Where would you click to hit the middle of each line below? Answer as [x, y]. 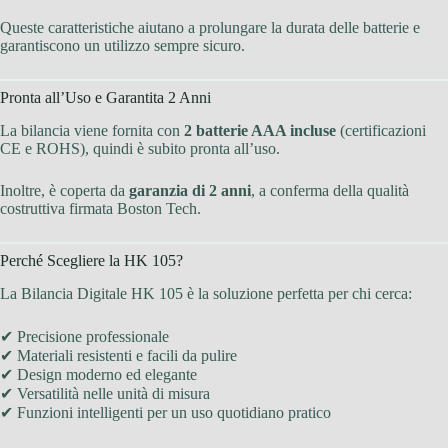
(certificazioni [381, 131]
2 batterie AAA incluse [260, 131]
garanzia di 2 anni [190, 191]
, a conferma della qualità [330, 191]
